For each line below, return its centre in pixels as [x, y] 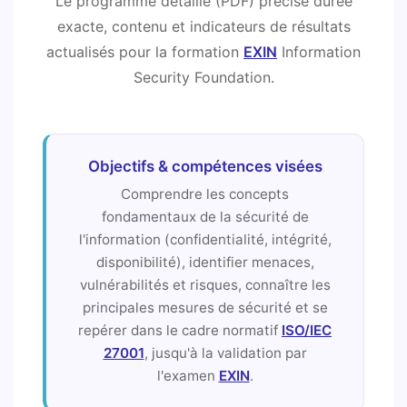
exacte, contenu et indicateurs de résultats [203, 26]
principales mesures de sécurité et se [205, 308]
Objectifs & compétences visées [205, 167]
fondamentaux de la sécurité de [205, 217]
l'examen [188, 376]
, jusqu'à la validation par [225, 353]
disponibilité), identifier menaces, [205, 263]
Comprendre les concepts [205, 194]
